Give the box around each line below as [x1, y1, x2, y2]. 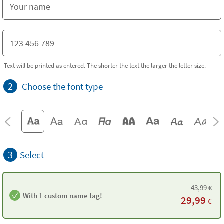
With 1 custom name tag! [23, 190, 102, 200]
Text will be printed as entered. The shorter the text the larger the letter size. [4, 61, 206, 69]
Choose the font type [22, 80, 103, 92]
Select [20, 149, 44, 161]
